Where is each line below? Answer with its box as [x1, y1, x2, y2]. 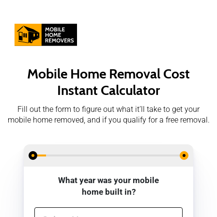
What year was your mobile [58, 175, 159, 185]
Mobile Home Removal [27, 65, 163, 82]
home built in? [81, 187, 136, 197]
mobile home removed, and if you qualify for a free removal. [7, 115, 210, 124]
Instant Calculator [57, 82, 160, 98]
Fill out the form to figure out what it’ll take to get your [17, 105, 200, 114]
